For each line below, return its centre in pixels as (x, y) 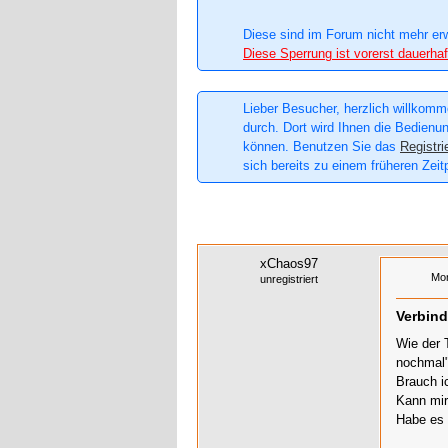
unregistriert (289, 279)
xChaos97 (289, 264)
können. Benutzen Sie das (321, 147)
